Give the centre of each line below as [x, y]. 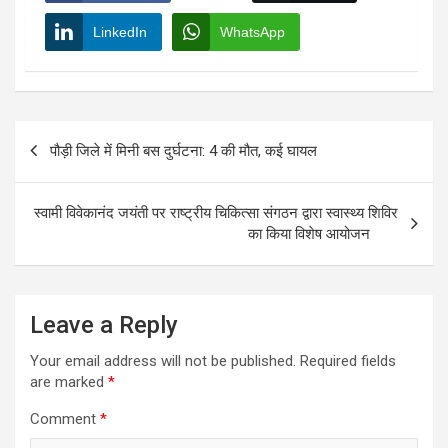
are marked [69, 381]
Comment [65, 418]
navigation [72, 167]
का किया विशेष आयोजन [323, 233]
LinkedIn [120, 31]
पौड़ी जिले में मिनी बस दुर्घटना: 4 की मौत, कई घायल [183, 150]
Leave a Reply [104, 324]
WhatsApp [252, 31]
